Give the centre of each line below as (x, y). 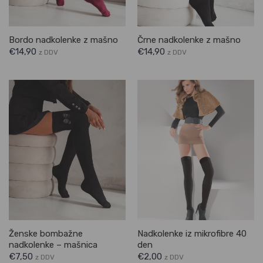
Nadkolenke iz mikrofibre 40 (192, 233)
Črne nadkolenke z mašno (189, 40)
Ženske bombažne (45, 233)
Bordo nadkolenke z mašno (63, 40)
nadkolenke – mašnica (53, 245)
